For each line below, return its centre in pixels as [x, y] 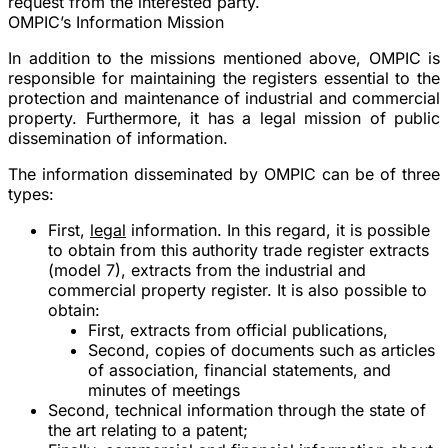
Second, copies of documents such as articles [261, 349]
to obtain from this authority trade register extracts [238, 249]
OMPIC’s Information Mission [116, 21]
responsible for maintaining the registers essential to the [224, 77]
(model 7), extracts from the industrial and [207, 269]
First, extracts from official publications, [238, 329]
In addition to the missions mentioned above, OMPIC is [224, 57]
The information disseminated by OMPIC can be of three [224, 173]
